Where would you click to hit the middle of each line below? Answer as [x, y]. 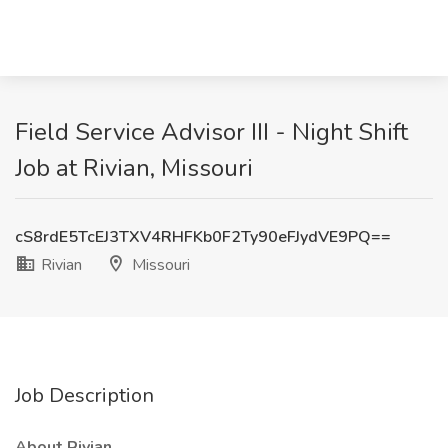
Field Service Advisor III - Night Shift [211, 132]
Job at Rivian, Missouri [134, 168]
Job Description [84, 395]
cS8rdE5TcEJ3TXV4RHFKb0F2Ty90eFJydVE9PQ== [203, 237]
